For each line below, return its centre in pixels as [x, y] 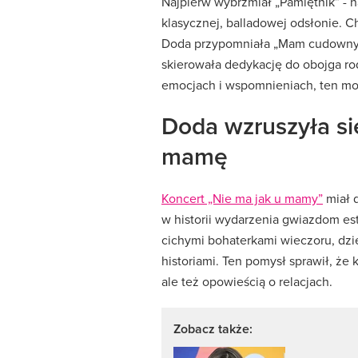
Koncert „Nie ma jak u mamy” [242, 199]
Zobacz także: [213, 329]
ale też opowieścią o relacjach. [247, 282]
